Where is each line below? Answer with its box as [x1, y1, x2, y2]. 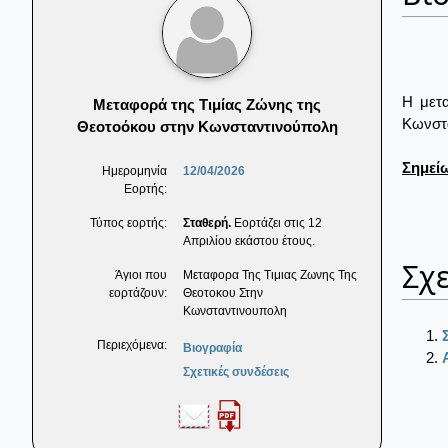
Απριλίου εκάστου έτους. [183, 234, 315, 249]
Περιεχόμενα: [97, 338, 167, 353]
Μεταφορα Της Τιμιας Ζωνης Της [183, 268, 357, 283]
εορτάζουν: [109, 286, 167, 301]
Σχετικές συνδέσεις [183, 365, 289, 380]
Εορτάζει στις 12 [231, 216, 322, 231]
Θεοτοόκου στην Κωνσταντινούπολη [76, 118, 338, 136]
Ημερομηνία [102, 164, 167, 179]
